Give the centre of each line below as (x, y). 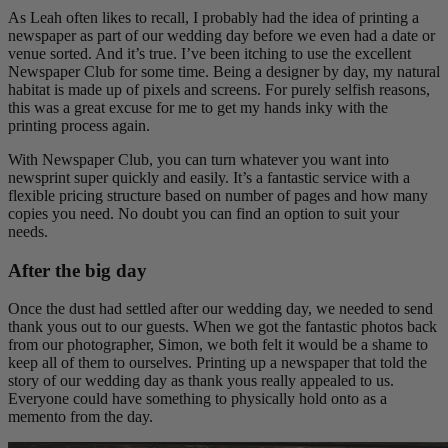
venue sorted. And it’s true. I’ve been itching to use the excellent (209, 53)
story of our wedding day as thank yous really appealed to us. (201, 381)
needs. (28, 231)
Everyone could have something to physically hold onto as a (197, 399)
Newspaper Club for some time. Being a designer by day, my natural (224, 71)
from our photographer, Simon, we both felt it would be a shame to (218, 345)
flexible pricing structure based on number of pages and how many (218, 195)
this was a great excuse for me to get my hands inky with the (198, 107)
